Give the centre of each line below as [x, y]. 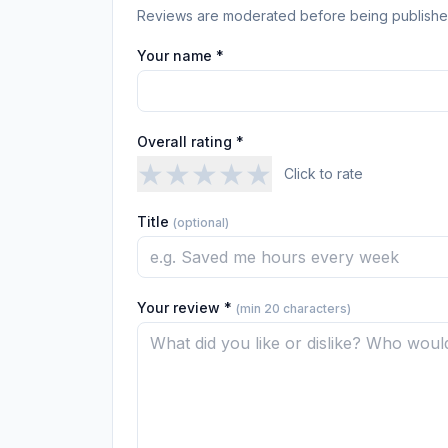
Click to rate [323, 173]
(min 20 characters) [293, 308]
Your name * [180, 55]
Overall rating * [190, 141]
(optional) [201, 222]
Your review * [186, 307]
